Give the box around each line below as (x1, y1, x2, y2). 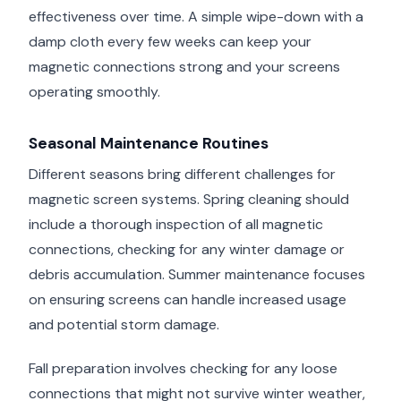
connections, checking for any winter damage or (29, 240, 345, 260)
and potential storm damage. (29, 315, 219, 335)
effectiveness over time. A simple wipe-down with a (29, 7, 363, 27)
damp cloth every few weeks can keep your (29, 32, 311, 52)
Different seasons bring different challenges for (29, 165, 336, 184)
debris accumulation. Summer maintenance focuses (29, 265, 365, 285)
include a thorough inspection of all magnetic (29, 215, 323, 235)
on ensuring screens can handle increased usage (29, 290, 346, 310)
